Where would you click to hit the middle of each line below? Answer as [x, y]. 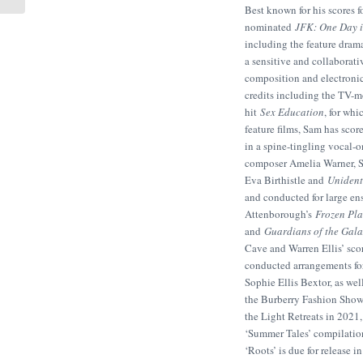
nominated [270, 27]
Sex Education [292, 112]
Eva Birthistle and [286, 180]
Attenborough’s [280, 214]
